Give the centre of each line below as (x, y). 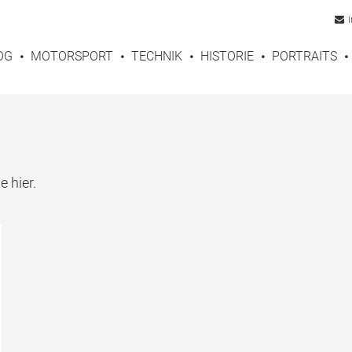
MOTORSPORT (72, 56)
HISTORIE (227, 56)
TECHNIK (157, 56)
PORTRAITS (304, 56)
